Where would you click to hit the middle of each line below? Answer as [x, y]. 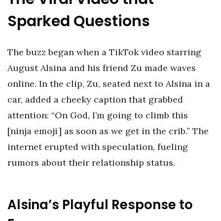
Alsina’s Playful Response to [100, 204]
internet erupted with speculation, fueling [98, 147]
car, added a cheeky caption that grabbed [95, 100]
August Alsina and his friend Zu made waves [102, 68]
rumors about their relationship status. [91, 163]
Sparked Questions [79, 21]
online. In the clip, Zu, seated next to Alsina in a [109, 84]
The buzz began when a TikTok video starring [104, 52]
